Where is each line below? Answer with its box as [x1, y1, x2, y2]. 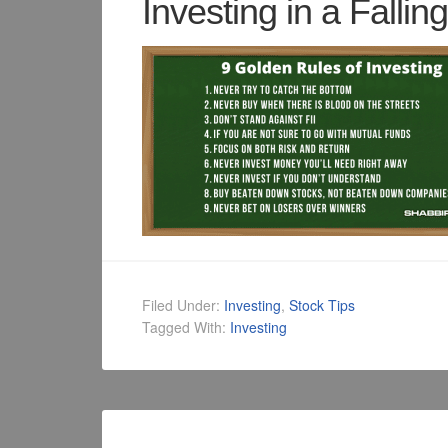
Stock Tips [289, 295, 355, 316]
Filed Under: [142, 295, 224, 316]
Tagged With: [142, 317, 230, 338]
